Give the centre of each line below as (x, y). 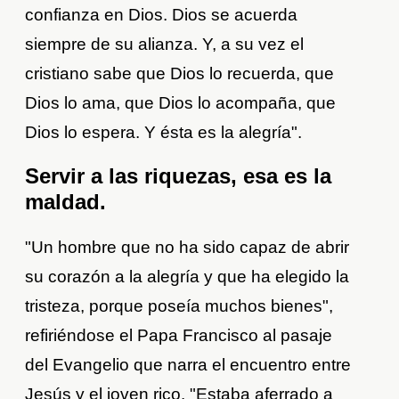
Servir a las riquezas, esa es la (179, 175)
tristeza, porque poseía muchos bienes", (179, 305)
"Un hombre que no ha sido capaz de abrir (187, 247)
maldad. (66, 201)
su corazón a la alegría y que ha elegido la (187, 276)
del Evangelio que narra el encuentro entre (188, 364)
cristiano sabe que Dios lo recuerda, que (180, 73)
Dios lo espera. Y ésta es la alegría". (164, 132)
